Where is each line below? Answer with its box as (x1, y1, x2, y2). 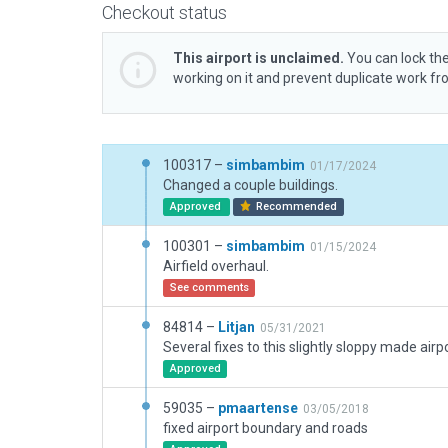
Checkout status (102, 2, 227, 23)
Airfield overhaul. (163, 258, 269, 274)
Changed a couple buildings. (163, 177, 338, 193)
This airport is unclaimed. (173, 50, 344, 66)
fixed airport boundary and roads (163, 420, 368, 436)
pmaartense (218, 400, 298, 416)
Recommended (253, 200, 338, 213)
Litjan (218, 319, 255, 335)
